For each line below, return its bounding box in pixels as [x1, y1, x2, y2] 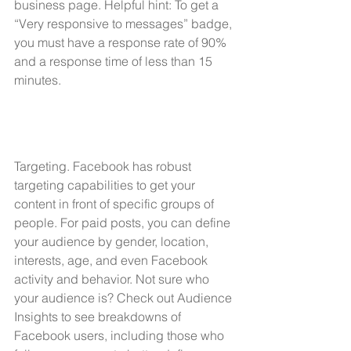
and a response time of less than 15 [14, 52, 215, 69]
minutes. [14, 71, 61, 88]
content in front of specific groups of [14, 195, 217, 212]
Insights [14, 308, 58, 324]
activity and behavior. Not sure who [14, 270, 212, 287]
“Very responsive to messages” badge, [14, 15, 235, 31]
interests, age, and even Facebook [14, 251, 211, 268]
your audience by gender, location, [14, 233, 212, 249]
